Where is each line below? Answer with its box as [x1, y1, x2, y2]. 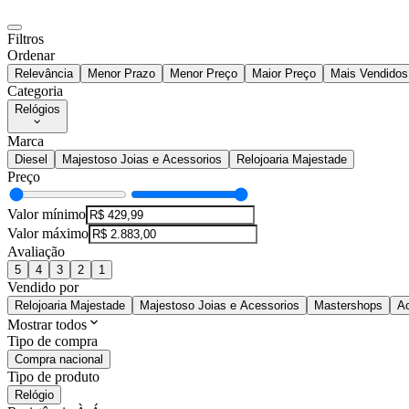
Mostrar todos [7, 317, 87, 333]
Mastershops [314, 299, 383, 313]
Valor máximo [7, 225, 89, 242]
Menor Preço [170, 67, 237, 81]
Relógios [15, 102, 60, 117]
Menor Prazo [88, 67, 155, 81]
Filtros [7, 31, 44, 47]
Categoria [7, 83, 63, 100]
